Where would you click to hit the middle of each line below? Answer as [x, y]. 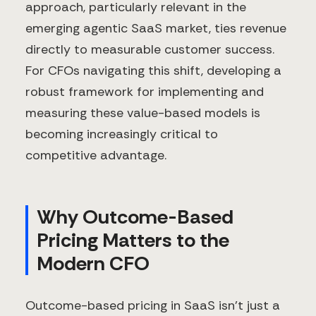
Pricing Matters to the [133, 241]
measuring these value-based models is [143, 113]
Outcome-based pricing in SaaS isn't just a [153, 306]
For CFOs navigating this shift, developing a [153, 71]
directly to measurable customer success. [150, 50]
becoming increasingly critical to [122, 134]
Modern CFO [93, 264]
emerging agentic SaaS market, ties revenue [156, 29]
